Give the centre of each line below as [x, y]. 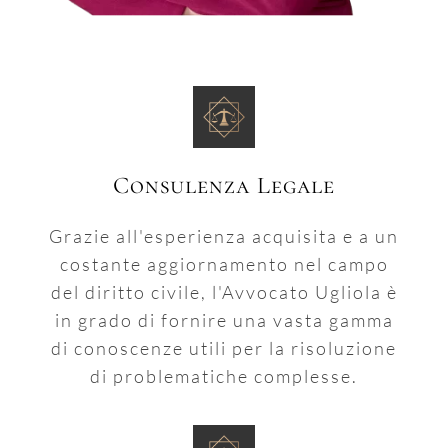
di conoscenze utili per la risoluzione [224, 348]
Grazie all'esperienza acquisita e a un [224, 236]
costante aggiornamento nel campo [224, 264]
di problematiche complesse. [224, 376]
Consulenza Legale [224, 186]
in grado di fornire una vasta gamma [224, 320]
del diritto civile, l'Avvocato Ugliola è [224, 292]
